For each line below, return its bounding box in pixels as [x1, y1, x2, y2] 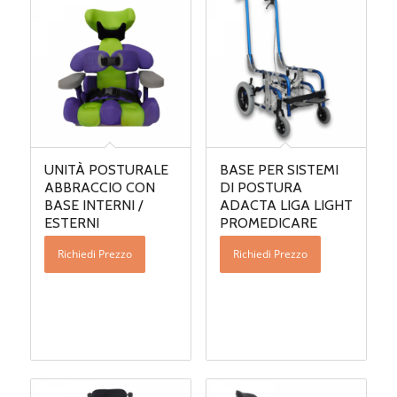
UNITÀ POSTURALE [43, 161, 168, 179]
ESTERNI [43, 214, 99, 232]
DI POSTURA [219, 179, 302, 197]
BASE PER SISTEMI [219, 161, 339, 179]
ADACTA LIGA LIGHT [219, 197, 353, 214]
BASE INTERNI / [43, 197, 143, 214]
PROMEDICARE [219, 214, 317, 232]
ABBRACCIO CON [43, 179, 155, 197]
